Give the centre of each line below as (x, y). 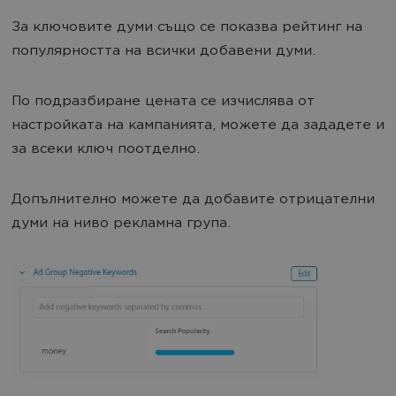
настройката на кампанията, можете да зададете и (198, 126)
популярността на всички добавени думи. (164, 52)
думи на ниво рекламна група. (121, 225)
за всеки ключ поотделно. (106, 150)
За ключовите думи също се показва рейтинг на (187, 28)
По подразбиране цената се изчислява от (163, 103)
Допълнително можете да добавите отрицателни (193, 201)
